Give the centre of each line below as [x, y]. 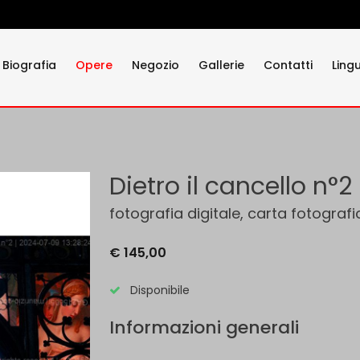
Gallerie [221, 65]
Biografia [29, 65]
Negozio [155, 65]
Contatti [288, 65]
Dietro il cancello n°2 [231, 186]
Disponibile [158, 290]
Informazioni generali [204, 327]
